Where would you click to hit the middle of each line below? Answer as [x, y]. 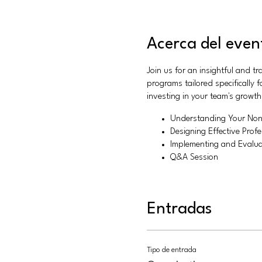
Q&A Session [194, 157]
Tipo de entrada [171, 250]
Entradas [179, 209]
